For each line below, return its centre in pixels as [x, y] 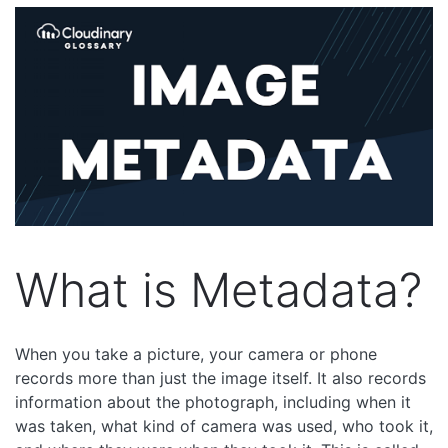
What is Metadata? [218, 289]
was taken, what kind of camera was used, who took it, [224, 425]
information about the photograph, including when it [213, 401]
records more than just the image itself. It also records [220, 377]
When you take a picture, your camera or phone [196, 353]
